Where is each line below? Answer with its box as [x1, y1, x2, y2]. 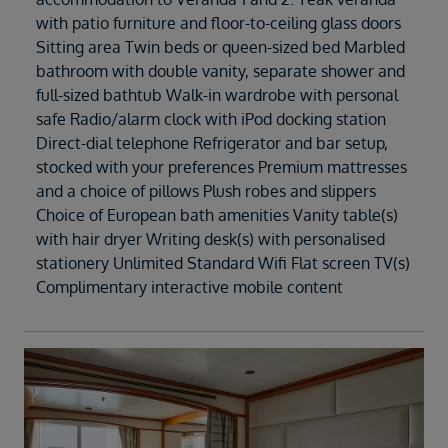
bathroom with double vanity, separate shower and [36, 61, 405, 82]
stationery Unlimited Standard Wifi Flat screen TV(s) [36, 253, 410, 274]
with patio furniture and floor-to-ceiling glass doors [36, 13, 401, 34]
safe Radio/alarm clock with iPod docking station [36, 109, 386, 130]
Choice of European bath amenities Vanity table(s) [36, 205, 398, 226]
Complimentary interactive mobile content [36, 277, 343, 298]
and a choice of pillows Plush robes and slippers [36, 181, 376, 202]
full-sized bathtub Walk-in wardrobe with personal [36, 85, 398, 106]
